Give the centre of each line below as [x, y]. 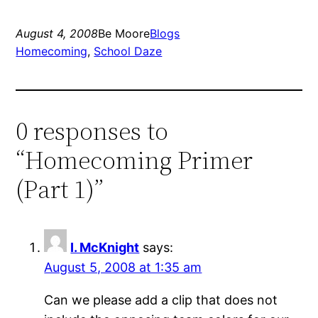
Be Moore [124, 33]
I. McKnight [105, 247]
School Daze [128, 51]
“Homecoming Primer [135, 160]
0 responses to [92, 131]
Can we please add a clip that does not [161, 300]
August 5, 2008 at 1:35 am [123, 267]
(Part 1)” [60, 189]
